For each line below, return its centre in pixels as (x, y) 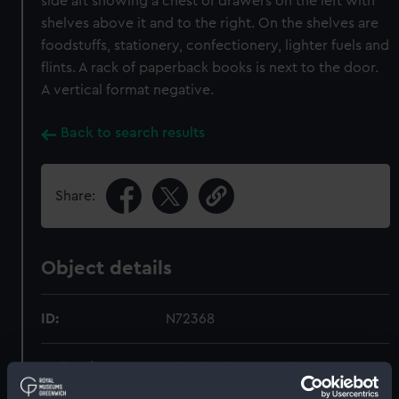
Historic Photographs (235, 368)
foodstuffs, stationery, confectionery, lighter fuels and (216, 45)
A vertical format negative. (128, 90)
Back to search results (133, 133)
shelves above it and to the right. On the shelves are (210, 23)
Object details (107, 268)
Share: (76, 196)
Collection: (78, 368)
